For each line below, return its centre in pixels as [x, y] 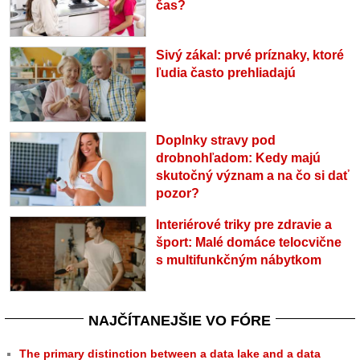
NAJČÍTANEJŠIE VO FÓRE [180, 320]
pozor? [177, 193]
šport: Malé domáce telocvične [248, 243]
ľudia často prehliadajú [225, 72]
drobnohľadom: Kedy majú [238, 157]
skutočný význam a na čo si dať [252, 175]
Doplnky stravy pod [215, 140]
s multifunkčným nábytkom [238, 260]
